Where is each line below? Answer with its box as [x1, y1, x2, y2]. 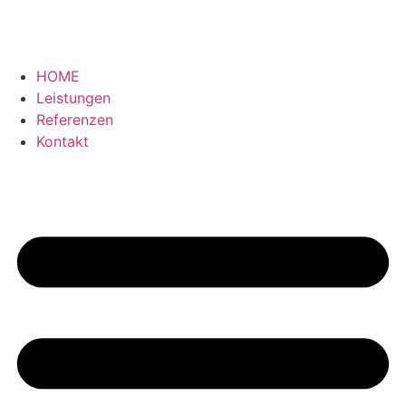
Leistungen [36, 89, 111, 107]
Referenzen [36, 111, 113, 129]
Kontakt [36, 132, 89, 150]
